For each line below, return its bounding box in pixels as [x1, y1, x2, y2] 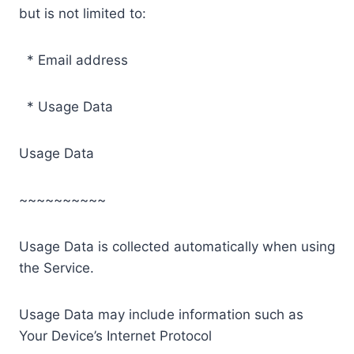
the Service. [19, 259, 94, 276]
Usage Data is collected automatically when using [19, 238, 335, 254]
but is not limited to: [19, 5, 146, 21]
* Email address [19, 51, 128, 68]
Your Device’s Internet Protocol [19, 327, 212, 344]
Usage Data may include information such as [19, 306, 303, 322]
